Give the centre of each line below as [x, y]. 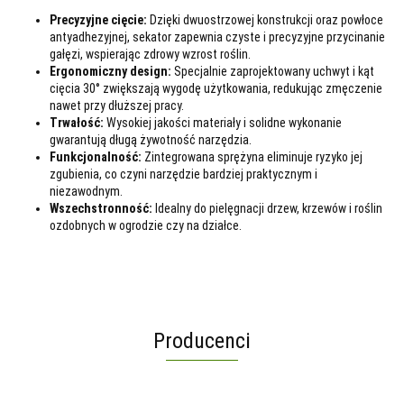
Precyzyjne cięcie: [98, 19]
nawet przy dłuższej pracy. [117, 105]
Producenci [202, 340]
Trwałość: [77, 122]
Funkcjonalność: [96, 156]
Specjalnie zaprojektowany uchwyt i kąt [273, 71]
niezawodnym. [86, 191]
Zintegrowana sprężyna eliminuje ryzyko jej [252, 156]
